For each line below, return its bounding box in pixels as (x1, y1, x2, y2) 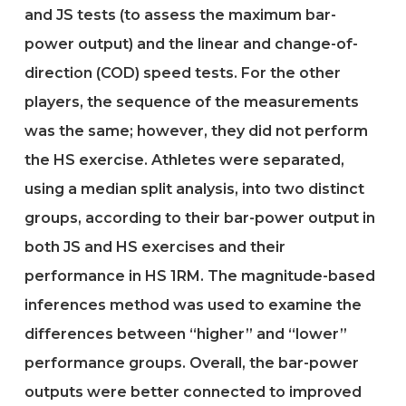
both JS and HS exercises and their (24, 238, 285, 256)
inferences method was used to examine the (24, 296, 362, 314)
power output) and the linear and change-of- (24, 35, 358, 53)
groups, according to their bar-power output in (24, 209, 375, 227)
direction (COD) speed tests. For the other (24, 64, 341, 82)
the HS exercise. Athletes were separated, (24, 151, 344, 169)
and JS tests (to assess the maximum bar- (24, 6, 336, 24)
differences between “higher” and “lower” (24, 325, 347, 343)
